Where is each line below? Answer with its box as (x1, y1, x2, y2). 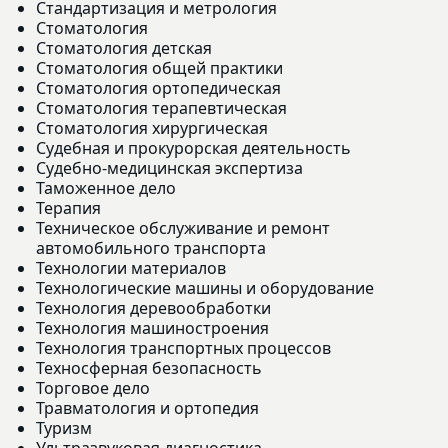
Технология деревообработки (36, 296, 271, 319)
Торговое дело (36, 376, 150, 399)
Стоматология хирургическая (36, 116, 268, 139)
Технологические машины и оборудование (36, 276, 374, 299)
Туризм (36, 416, 92, 439)
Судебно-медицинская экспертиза (36, 156, 303, 179)
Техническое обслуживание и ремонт (36, 216, 330, 239)
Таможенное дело (36, 176, 176, 199)
